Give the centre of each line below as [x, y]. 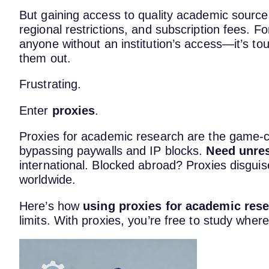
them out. [45, 58]
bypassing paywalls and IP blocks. [113, 151]
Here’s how [51, 206]
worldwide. [47, 180]
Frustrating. [50, 84]
